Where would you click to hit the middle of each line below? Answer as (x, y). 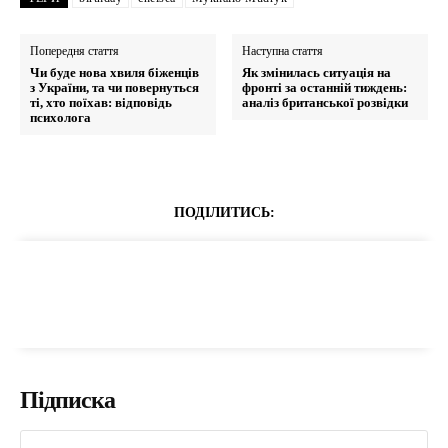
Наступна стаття (283, 51)
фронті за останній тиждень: (325, 88)
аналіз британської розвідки (325, 103)
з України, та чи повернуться (114, 88)
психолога (60, 118)
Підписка (67, 400)
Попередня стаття (74, 51)
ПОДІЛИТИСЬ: (224, 213)
